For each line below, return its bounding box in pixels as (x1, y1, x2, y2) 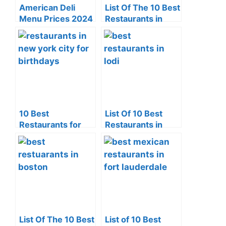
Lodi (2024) (105, 131, 152, 141)
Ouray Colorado (105, 25, 168, 35)
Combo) (19, 36, 51, 46)
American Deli (19, 3, 75, 13)
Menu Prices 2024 (19, 14, 93, 24)
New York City (19, 142, 76, 152)
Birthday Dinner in (19, 131, 91, 141)
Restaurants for (19, 120, 81, 130)
